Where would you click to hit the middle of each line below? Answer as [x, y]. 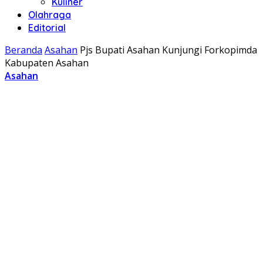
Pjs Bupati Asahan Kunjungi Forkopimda [168, 50]
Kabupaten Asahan [47, 63]
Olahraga [50, 15]
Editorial [47, 28]
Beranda [23, 50]
